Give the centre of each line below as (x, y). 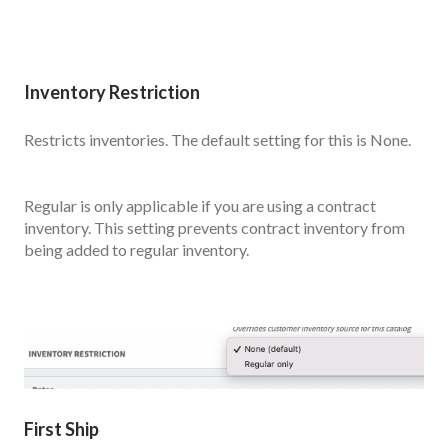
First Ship (61, 428)
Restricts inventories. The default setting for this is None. (217, 139)
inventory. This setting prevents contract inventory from (214, 228)
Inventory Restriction (112, 92)
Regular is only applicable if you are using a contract (200, 206)
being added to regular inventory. (138, 250)
